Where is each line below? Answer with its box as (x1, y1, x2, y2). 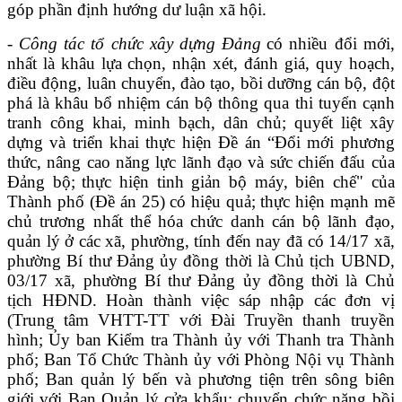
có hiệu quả (164, 191, 252, 211)
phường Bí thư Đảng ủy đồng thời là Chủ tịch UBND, (7, 250, 395, 270)
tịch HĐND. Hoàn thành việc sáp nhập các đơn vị (7, 290, 395, 310)
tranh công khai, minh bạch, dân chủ (7, 112, 282, 132)
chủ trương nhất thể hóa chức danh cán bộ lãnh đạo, (7, 211, 395, 231)
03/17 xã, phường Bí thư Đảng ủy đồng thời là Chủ (7, 270, 395, 290)
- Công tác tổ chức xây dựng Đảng (7, 33, 262, 53)
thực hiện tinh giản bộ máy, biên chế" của (82, 171, 395, 191)
